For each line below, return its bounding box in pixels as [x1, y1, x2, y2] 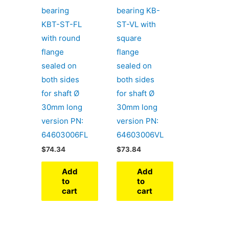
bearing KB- [116, 5, 160, 15]
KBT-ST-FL [41, 19, 82, 29]
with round [41, 33, 81, 43]
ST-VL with [116, 19, 156, 29]
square [116, 33, 142, 43]
